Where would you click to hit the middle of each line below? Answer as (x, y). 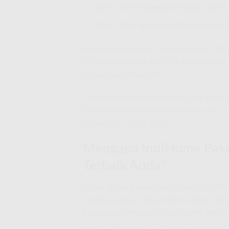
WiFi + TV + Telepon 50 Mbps (147, 8)
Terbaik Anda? (124, 166)
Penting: (97, 49)
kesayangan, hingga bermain (134, 212)
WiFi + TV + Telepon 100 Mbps (150, 25)
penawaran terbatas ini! (123, 74)
